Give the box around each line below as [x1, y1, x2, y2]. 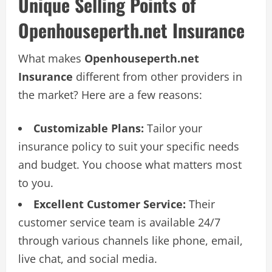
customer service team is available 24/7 [18, 214, 220, 229]
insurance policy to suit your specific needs [18, 138, 239, 154]
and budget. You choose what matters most [18, 157, 242, 172]
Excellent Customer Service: [33, 196, 186, 211]
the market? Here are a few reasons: [18, 87, 202, 102]
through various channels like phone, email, [18, 233, 243, 248]
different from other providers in [73, 69, 242, 84]
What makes [18, 50, 84, 66]
